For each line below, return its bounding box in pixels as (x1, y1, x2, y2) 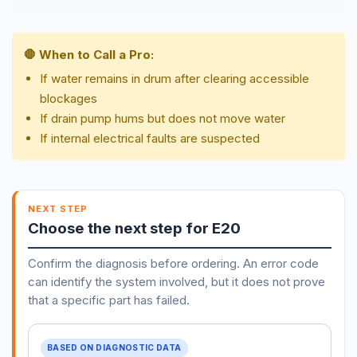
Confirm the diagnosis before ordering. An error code (27, 255, 319, 271)
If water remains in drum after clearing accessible (40, 70, 309, 86)
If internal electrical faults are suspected (40, 130, 260, 146)
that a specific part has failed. (27, 292, 190, 308)
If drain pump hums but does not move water (40, 110, 285, 126)
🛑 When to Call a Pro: (24, 46, 154, 62)
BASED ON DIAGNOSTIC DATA (47, 343, 182, 353)
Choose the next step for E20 (27, 218, 241, 237)
